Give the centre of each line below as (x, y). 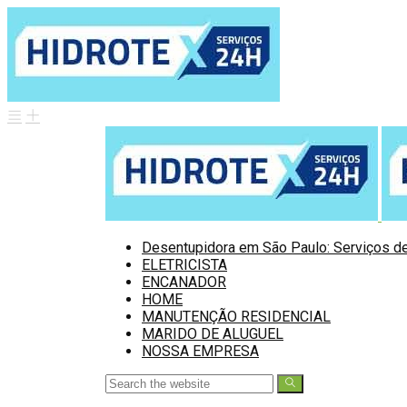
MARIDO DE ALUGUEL (213, 334)
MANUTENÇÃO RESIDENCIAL (236, 317)
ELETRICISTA (184, 265)
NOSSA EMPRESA (200, 351)
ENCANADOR (184, 282)
